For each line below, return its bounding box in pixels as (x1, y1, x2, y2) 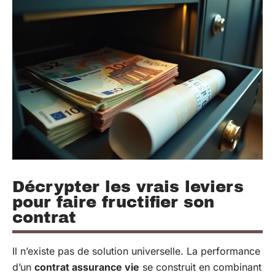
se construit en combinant (139, 260, 261, 273)
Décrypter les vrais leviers (12, 177, 244, 195)
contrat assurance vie (34, 260, 139, 273)
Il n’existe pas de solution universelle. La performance (12, 244, 260, 257)
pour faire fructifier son (12, 193, 214, 211)
